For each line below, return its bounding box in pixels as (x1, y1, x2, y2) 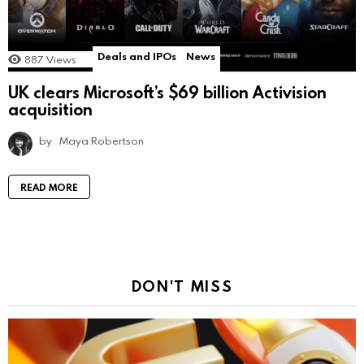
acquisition (8, 97, 93, 119)
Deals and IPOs (97, 49, 176, 63)
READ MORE (20, 180, 78, 193)
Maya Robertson (59, 132, 144, 148)
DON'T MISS (131, 275, 233, 296)
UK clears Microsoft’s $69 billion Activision (8, 80, 327, 102)
